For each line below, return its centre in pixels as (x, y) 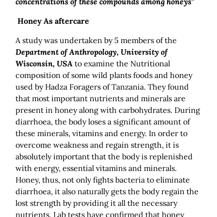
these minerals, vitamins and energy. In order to (101, 133)
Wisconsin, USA (44, 64)
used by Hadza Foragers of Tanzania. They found (102, 87)
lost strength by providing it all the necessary (96, 203)
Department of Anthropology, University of (92, 52)
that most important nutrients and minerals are (101, 99)
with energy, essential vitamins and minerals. (96, 168)
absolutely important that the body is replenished (104, 157)
